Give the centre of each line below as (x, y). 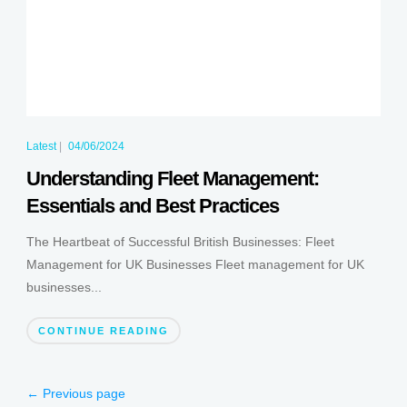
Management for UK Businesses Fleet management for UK (195, 264)
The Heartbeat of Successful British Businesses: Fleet (180, 241)
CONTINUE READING (103, 330)
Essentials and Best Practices (152, 205)
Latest (41, 146)
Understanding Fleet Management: (172, 178)
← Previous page (75, 393)
